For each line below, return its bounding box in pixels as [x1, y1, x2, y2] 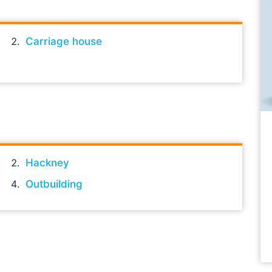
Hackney [25, 156, 69, 169]
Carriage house [25, 35, 102, 47]
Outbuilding [25, 177, 83, 190]
